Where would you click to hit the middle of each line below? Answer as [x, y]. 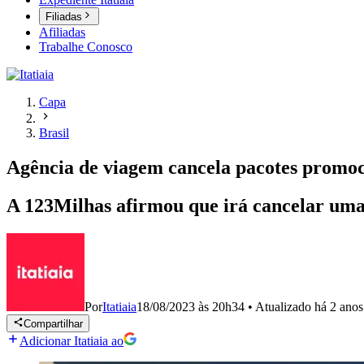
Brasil [54, 133]
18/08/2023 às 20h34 [191, 307]
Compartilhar [54, 324]
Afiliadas [62, 32]
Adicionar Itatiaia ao [71, 341]
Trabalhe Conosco [86, 47]
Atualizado [285, 307]
